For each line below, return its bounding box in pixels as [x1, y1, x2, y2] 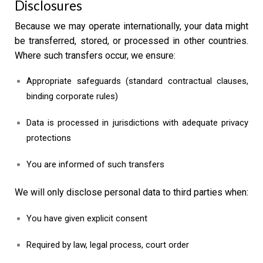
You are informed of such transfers [26, 159, 164, 170]
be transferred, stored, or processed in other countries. [15, 35, 248, 46]
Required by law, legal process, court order [26, 239, 189, 250]
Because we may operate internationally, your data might [15, 20, 248, 32]
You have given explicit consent [26, 213, 147, 224]
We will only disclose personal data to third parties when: [15, 187, 248, 198]
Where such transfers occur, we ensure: [15, 49, 176, 61]
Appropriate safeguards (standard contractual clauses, [26, 76, 248, 87]
